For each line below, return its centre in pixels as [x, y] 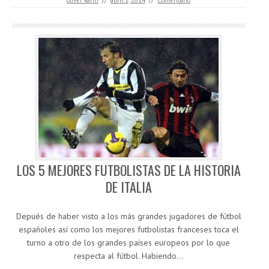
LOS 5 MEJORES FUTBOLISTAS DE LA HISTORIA [128, 170]
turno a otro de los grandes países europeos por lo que [128, 243]
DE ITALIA [128, 187]
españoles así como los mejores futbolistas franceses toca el [128, 230]
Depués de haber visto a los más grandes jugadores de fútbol [128, 216]
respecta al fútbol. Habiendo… [128, 256]
